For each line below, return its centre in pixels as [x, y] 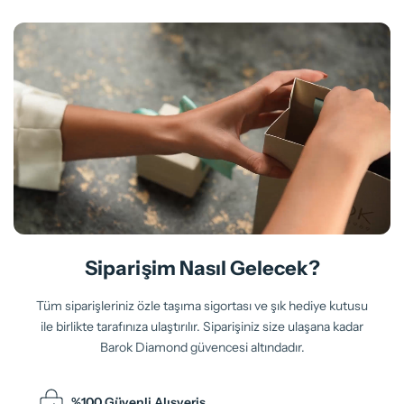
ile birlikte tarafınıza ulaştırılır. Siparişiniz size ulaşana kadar [202, 326]
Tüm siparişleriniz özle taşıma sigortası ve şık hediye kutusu [202, 305]
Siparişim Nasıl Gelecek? [202, 268]
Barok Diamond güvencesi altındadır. [202, 347]
